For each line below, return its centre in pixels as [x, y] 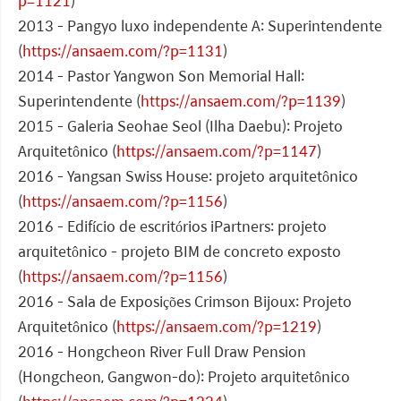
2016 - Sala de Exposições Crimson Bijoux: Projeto [185, 302]
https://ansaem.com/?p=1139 [241, 101]
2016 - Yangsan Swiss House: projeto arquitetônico [188, 176]
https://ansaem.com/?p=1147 [217, 151]
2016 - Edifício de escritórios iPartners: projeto [172, 226]
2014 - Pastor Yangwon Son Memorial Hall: [161, 76]
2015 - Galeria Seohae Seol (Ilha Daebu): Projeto [180, 126]
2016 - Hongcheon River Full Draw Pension [162, 352]
